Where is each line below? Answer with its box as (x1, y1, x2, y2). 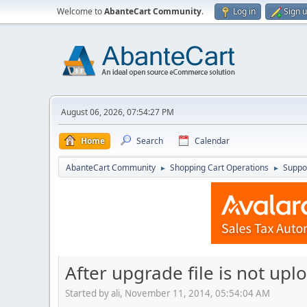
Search (136, 135, 163, 147)
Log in (233, 5, 256, 17)
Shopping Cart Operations (170, 162, 269, 173)
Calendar (195, 135, 230, 147)
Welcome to (57, 5, 104, 17)
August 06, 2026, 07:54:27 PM (61, 106, 174, 118)
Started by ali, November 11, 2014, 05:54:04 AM (65, 286, 270, 299)
